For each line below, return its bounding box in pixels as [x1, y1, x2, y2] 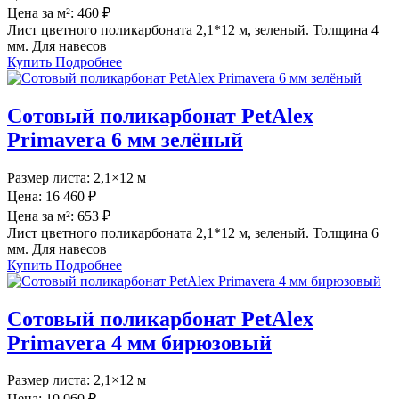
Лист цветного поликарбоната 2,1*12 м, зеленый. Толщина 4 [7, 21, 379, 37]
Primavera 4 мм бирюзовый [7, 330, 272, 354]
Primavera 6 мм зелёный [7, 127, 243, 151]
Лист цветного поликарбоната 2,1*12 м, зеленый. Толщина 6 [7, 224, 379, 240]
